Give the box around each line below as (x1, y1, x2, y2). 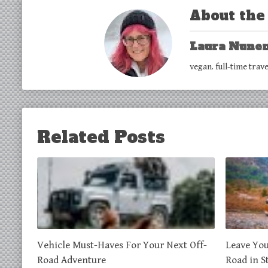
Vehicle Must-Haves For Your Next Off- (37, 239, 207, 251)
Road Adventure (37, 254, 106, 266)
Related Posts (37, 125, 165, 148)
